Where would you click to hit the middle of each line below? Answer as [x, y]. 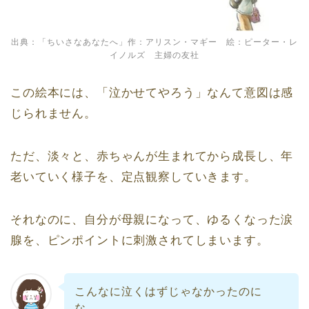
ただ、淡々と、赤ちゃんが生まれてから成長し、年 [152, 157]
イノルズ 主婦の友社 [154, 56]
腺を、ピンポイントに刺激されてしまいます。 [140, 241]
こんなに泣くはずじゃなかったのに [168, 292]
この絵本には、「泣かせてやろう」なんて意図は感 [152, 93]
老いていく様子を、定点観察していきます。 [133, 177]
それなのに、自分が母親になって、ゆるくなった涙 [152, 220]
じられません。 [53, 114]
